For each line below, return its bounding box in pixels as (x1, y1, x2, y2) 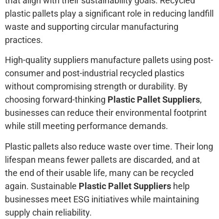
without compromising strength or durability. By (5, 81, 188, 92)
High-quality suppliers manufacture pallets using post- (5, 55, 213, 66)
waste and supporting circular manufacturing (5, 21, 178, 32)
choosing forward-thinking (5, 94, 108, 105)
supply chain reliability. (5, 207, 92, 218)
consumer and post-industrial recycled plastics (5, 68, 184, 79)
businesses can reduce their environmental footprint (5, 108, 207, 118)
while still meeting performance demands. (5, 121, 168, 131)
